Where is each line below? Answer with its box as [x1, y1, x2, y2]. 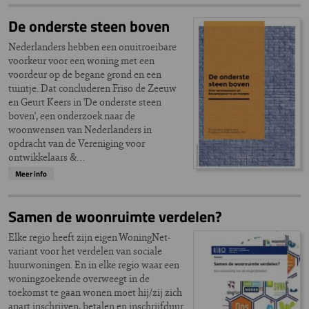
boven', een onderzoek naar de [8, 108, 135, 123]
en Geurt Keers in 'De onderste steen [8, 94, 161, 110]
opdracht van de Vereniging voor [8, 136, 145, 151]
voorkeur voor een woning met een [8, 53, 154, 68]
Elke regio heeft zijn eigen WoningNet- [8, 230, 170, 245]
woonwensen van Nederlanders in [8, 122, 152, 137]
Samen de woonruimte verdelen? [8, 205, 222, 229]
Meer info [15, 168, 47, 180]
